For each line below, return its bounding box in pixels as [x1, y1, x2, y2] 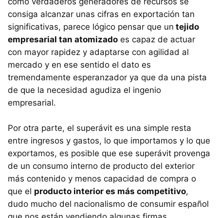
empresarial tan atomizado [8, 34, 118, 44]
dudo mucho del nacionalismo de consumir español [8, 199, 209, 209]
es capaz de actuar [118, 34, 195, 44]
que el [8, 186, 34, 196]
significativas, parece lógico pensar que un [8, 21, 174, 32]
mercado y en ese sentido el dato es [8, 59, 151, 70]
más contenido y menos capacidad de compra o [8, 173, 196, 183]
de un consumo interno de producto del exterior [8, 161, 195, 171]
